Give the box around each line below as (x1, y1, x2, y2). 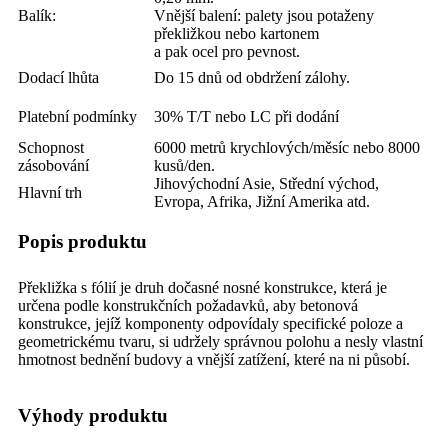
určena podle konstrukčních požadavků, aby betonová (18, 297, 358, 315)
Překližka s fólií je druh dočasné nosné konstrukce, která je (18, 279, 387, 297)
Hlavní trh (18, 184, 82, 202)
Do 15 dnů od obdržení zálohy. (154, 69, 350, 87)
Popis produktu (18, 231, 147, 253)
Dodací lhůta (18, 69, 99, 87)
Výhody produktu (18, 405, 168, 427)
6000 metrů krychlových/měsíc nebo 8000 (154, 139, 420, 157)
